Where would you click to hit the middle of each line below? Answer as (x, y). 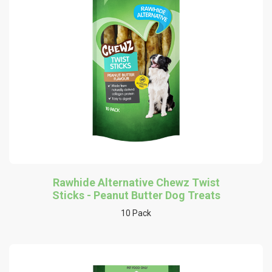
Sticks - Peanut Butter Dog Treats (136, 195)
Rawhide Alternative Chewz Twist (136, 182)
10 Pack (136, 213)
